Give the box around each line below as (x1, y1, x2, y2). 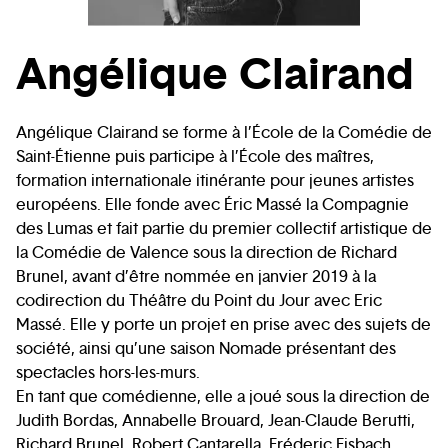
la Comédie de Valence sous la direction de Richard (16, 242, 397, 264)
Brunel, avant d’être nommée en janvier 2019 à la (16, 266, 376, 288)
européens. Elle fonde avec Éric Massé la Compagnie (16, 194, 409, 216)
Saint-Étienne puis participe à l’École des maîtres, (16, 146, 374, 168)
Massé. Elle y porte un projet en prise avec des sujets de (16, 314, 431, 336)
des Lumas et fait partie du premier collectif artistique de (16, 218, 432, 240)
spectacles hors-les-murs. (16, 362, 200, 384)
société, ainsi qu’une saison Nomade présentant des (16, 338, 396, 360)
